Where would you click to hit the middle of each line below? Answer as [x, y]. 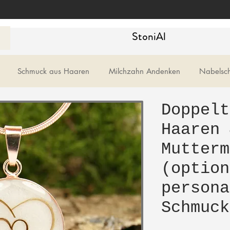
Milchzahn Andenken [144, 71]
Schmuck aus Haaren [53, 71]
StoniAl [149, 37]
